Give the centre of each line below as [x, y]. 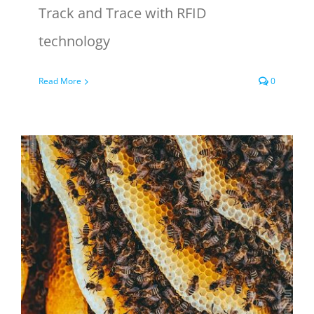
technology [74, 41]
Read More [60, 81]
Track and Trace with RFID [123, 13]
